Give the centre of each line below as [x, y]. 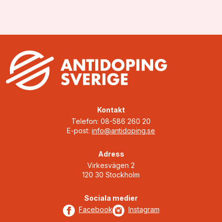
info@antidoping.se [123, 130]
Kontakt [111, 110]
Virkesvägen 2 [111, 165]
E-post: [79, 130]
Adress [111, 154]
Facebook [95, 209]
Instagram [144, 209]
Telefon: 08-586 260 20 [111, 121]
